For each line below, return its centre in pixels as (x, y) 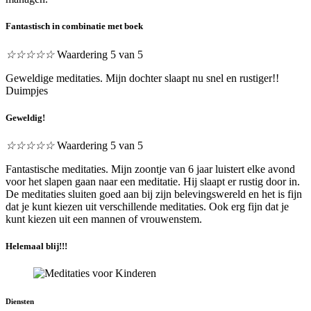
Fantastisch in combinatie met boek (74, 26)
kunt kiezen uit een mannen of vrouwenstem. (104, 219)
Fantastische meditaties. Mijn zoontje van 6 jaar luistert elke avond (150, 169)
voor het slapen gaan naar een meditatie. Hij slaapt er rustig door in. (153, 181)
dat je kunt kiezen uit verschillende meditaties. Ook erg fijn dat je (147, 206)
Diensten (20, 302)
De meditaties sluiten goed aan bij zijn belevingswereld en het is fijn (154, 194)
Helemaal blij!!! (36, 246)
